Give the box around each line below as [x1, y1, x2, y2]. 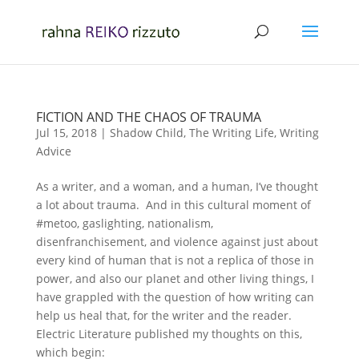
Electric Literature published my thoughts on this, [35, 326, 302, 341]
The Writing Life [188, 125, 274, 140]
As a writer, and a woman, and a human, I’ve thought [35, 179, 318, 194]
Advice [35, 143, 71, 159]
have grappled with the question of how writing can [35, 289, 314, 305]
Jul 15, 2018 [35, 125, 97, 140]
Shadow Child [109, 125, 184, 140]
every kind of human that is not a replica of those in [35, 252, 314, 268]
